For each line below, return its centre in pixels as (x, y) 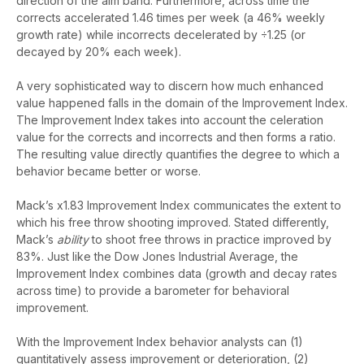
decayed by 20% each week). (99, 52)
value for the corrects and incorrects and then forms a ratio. (176, 137)
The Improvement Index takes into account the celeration (170, 120)
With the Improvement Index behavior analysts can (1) (160, 342)
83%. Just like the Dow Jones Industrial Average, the (157, 257)
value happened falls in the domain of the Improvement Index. (182, 103)
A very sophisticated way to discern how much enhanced (170, 86)
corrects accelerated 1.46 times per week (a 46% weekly (171, 18)
